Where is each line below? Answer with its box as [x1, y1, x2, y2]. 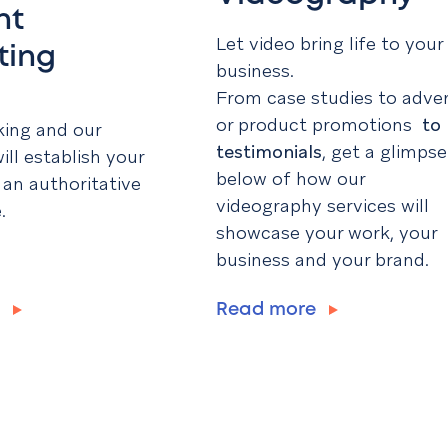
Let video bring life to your [216, 32, 443, 56]
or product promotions [216, 113, 417, 137]
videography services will [216, 194, 429, 218]
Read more [216, 302, 321, 319]
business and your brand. [216, 248, 439, 272]
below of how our [216, 167, 365, 191]
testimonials [216, 140, 322, 164]
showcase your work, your [216, 221, 437, 245]
